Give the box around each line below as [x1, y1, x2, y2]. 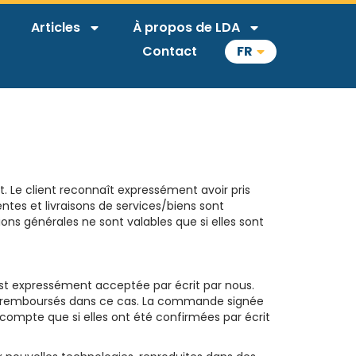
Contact [142, 42, 197, 60]
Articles [31, 18, 80, 37]
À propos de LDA [133, 18, 240, 37]
